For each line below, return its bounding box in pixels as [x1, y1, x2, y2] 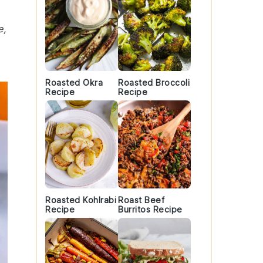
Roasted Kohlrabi [45, 195, 116, 205]
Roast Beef [118, 195, 164, 205]
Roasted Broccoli [118, 77, 190, 87]
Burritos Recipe [118, 204, 183, 214]
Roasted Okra [45, 77, 103, 87]
